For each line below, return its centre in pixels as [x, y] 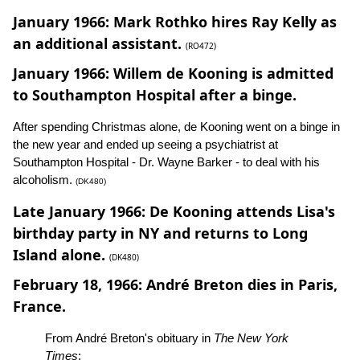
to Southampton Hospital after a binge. [155, 95]
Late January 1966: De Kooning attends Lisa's [174, 212]
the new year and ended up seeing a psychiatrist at [145, 145]
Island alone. [59, 255]
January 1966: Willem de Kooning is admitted [173, 74]
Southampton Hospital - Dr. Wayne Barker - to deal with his [166, 162]
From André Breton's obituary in [129, 338]
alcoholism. [44, 180]
